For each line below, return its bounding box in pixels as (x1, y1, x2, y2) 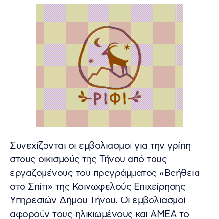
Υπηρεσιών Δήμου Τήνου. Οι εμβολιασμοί (10, 194, 186, 207)
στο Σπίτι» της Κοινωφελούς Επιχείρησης (10, 180, 185, 193)
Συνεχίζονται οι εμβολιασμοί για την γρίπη (10, 139, 191, 152)
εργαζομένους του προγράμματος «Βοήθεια (10, 167, 199, 179)
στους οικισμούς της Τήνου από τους (10, 153, 167, 166)
